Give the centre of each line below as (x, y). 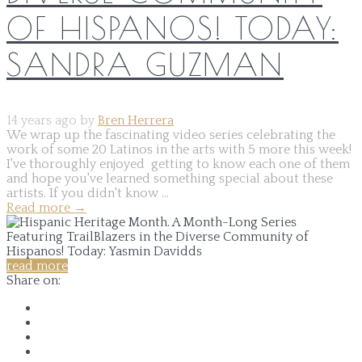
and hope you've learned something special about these (170, 178)
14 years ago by (52, 120)
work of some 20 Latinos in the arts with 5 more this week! (179, 149)
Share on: (34, 280)
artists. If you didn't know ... (88, 193)
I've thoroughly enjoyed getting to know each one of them (178, 164)
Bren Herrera (136, 120)
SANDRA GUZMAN (145, 64)
